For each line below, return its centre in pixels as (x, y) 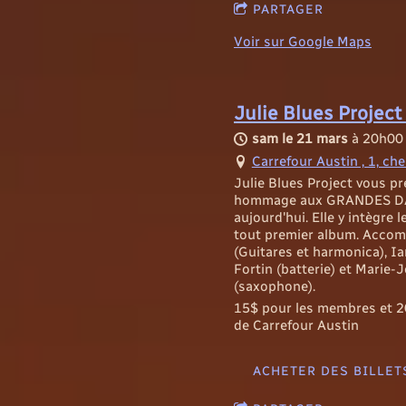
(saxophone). (275, 286)
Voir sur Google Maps (303, 41)
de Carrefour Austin (296, 325)
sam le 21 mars (300, 138)
